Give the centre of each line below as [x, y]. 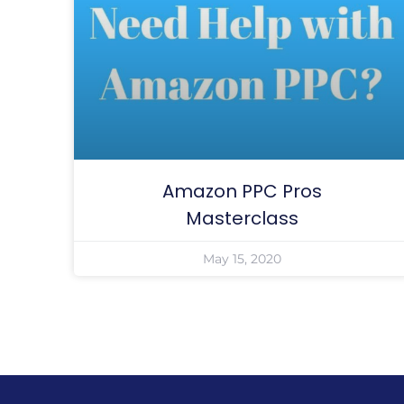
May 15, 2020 [243, 258]
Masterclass [243, 218]
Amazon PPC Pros [243, 191]
